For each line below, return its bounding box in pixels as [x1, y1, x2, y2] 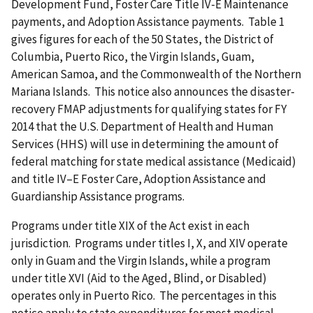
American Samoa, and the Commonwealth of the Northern [11, 66, 301, 82]
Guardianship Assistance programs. [11, 189, 184, 205]
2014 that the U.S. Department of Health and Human [11, 119, 273, 135]
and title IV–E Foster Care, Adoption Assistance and [11, 171, 266, 187]
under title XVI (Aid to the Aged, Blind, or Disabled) [11, 270, 267, 286]
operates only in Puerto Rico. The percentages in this [11, 288, 277, 304]
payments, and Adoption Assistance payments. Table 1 [11, 14, 284, 30]
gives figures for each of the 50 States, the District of [11, 31, 274, 48]
